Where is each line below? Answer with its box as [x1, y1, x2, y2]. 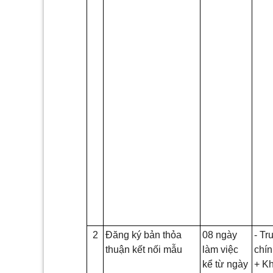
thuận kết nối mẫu [105, 244, 182, 255]
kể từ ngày [202, 259, 248, 269]
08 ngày [202, 230, 237, 240]
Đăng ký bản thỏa [105, 230, 182, 240]
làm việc [202, 244, 238, 255]
